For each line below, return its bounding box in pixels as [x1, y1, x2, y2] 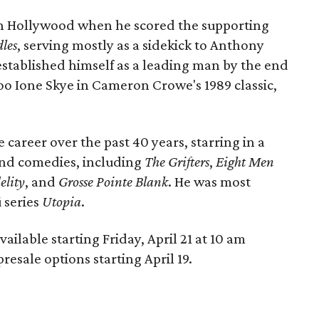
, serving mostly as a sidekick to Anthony [17, 36, 265, 53]
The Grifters [145, 152, 210, 170]
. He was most [168, 172, 251, 190]
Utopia [42, 192, 82, 210]
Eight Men [216, 152, 275, 170]
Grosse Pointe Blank [58, 172, 169, 190]
